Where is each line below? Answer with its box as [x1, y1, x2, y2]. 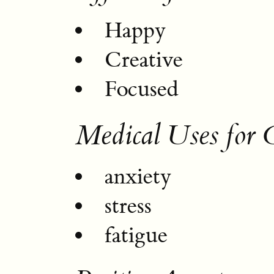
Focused [105, 75, 179, 103]
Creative [105, 46, 183, 73]
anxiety [105, 163, 172, 190]
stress [105, 192, 152, 220]
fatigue [105, 221, 168, 249]
